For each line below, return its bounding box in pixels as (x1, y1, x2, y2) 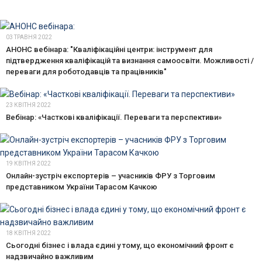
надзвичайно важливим (6, 251, 94, 261)
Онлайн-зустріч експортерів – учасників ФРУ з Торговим (6, 171, 215, 180)
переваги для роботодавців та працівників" (6, 67, 167, 76)
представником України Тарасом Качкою (6, 182, 157, 191)
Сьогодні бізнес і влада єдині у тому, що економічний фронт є (6, 240, 234, 250)
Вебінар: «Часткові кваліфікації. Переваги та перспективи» (6, 112, 222, 122)
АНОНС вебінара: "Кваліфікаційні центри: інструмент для (6, 44, 212, 54)
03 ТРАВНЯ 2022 (6, 33, 52, 40)
